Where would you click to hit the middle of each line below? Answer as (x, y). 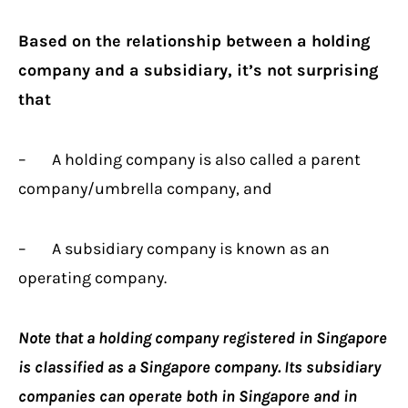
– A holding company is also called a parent (189, 159)
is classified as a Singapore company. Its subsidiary (199, 367)
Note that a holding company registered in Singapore (203, 337)
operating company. (92, 277)
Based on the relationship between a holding (194, 41)
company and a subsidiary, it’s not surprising (198, 70)
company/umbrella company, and (145, 188)
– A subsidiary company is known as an (174, 248)
